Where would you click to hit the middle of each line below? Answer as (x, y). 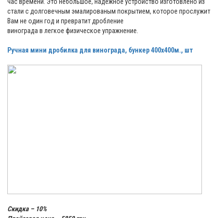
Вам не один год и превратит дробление (66, 21)
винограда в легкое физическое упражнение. (73, 31)
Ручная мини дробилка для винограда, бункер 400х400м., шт (100, 50)
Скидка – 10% (27, 209)
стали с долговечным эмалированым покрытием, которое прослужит (109, 11)
